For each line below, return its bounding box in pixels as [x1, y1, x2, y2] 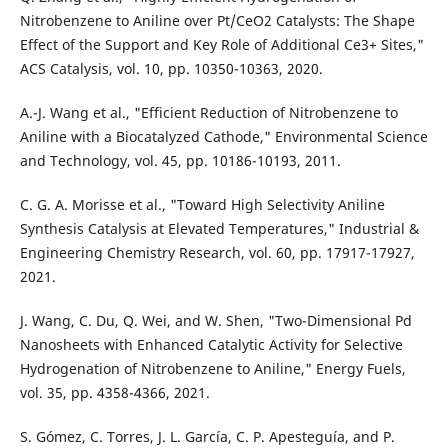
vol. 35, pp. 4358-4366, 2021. [19, 382, 210, 402]
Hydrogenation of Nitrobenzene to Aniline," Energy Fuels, [19, 358, 406, 378]
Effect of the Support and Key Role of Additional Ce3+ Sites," [19, 34, 424, 54]
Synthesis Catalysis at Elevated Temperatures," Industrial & [19, 218, 419, 238]
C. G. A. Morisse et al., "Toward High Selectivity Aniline [19, 194, 385, 214]
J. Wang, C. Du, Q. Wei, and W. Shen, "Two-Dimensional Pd [19, 310, 412, 330]
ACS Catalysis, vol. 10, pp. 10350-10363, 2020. [19, 58, 323, 78]
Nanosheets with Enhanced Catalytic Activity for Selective [19, 334, 403, 354]
